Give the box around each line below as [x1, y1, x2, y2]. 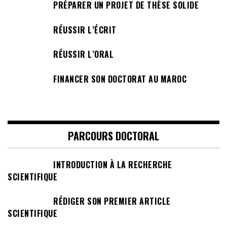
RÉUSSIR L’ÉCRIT [53, 23, 117, 36]
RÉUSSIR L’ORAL [53, 48, 113, 61]
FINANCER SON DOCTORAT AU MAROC [53, 72, 186, 85]
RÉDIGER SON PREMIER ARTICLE [53, 195, 171, 208]
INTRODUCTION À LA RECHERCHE [53, 158, 172, 171]
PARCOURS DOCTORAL [68, 128, 159, 143]
